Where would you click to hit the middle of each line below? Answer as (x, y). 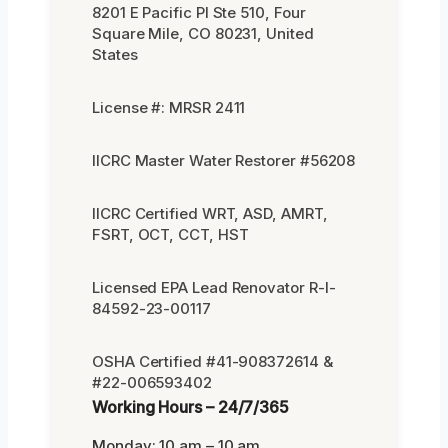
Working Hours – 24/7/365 (191, 406)
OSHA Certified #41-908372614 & (212, 361)
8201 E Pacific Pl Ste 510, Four (199, 12)
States (115, 54)
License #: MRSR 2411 (169, 107)
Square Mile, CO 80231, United (203, 33)
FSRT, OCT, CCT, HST (170, 234)
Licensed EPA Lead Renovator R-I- (214, 287)
